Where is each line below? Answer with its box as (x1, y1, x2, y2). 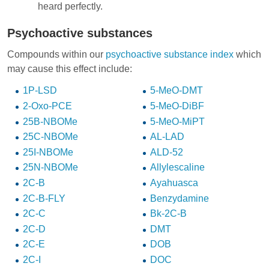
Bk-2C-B (150, 208, 187, 219)
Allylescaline (150, 162, 205, 173)
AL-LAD (150, 131, 184, 142)
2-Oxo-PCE (22, 101, 72, 112)
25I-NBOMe (22, 147, 73, 157)
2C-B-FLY (22, 193, 65, 204)
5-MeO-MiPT (150, 116, 205, 127)
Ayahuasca (150, 178, 198, 188)
